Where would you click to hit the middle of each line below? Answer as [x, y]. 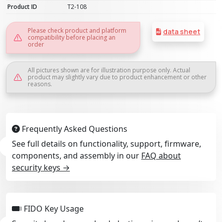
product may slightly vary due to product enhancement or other [117, 77]
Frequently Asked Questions [74, 129]
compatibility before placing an [72, 37]
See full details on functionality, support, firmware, [107, 143]
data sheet [182, 31]
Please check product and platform [77, 30]
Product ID [22, 6]
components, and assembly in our [77, 155]
